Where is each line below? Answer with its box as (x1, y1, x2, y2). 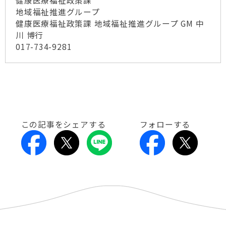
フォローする (139, 119, 191, 130)
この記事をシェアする (21, 119, 106, 130)
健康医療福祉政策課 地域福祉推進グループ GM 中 (16, 18, 204, 29)
